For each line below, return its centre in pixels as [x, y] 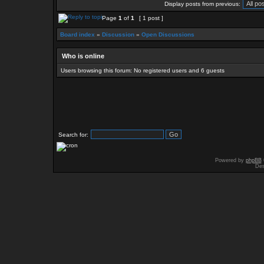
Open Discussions [168, 34]
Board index [77, 34]
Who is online [83, 56]
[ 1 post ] [151, 18]
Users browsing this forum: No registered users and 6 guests [143, 70]
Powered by [230, 160]
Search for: [73, 135]
